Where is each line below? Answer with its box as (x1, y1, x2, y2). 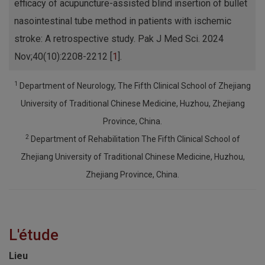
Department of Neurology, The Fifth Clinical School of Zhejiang (18, 81, 251, 91)
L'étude (9, 226, 59, 244)
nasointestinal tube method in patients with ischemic (14, 15, 231, 27)
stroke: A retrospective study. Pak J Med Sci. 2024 (14, 33, 224, 45)
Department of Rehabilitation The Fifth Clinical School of (28, 134, 240, 144)
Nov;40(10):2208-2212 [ (14, 51, 112, 63)
